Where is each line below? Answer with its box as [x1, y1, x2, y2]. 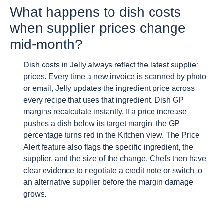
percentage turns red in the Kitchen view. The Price [23, 131, 199, 139]
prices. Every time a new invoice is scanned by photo [23, 72, 206, 81]
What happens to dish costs [10, 4, 181, 20]
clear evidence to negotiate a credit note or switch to [23, 166, 202, 175]
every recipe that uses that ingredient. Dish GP [23, 95, 184, 104]
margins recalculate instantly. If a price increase [23, 107, 187, 116]
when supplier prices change [10, 20, 186, 36]
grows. [23, 189, 46, 198]
